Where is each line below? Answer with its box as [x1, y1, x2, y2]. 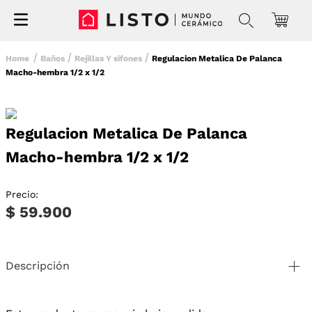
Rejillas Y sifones [75, 54, 142, 63]
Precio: [6, 189, 38, 200]
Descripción [6, 259, 70, 272]
